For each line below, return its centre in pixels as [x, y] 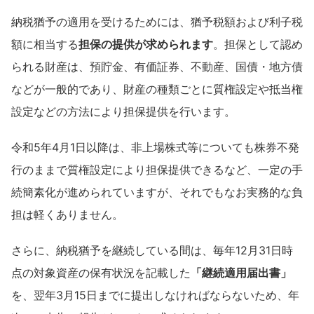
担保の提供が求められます [146, 44]
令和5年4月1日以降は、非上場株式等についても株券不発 [155, 147]
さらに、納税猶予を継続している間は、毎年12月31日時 [152, 250]
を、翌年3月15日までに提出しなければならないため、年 [155, 295]
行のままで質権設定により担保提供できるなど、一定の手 [157, 169]
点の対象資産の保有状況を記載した [101, 273]
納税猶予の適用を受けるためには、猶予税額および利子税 [157, 21]
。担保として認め [258, 44]
